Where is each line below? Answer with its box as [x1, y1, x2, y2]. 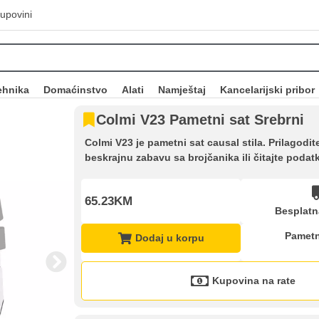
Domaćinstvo [43, 84, 108, 95]
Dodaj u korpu [135, 232, 204, 244]
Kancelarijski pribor [219, 84, 315, 95]
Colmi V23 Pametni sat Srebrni [96, 112, 304, 127]
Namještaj [157, 84, 206, 95]
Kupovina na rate [212, 275, 296, 287]
